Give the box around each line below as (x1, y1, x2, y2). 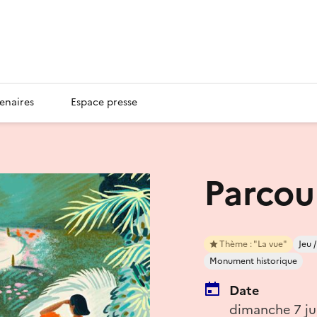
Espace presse (71, 94, 137, 110)
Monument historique (209, 254, 297, 267)
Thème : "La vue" (219, 237, 287, 250)
